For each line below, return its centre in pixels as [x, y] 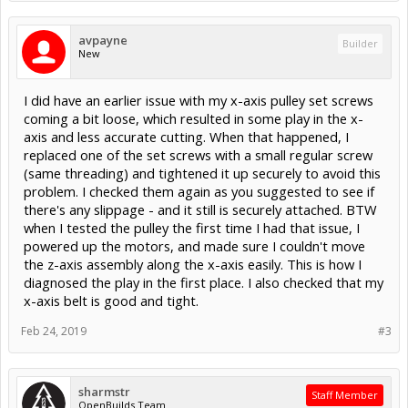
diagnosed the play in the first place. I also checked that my [204, 282]
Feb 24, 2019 [54, 331]
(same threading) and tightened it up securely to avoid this [202, 173]
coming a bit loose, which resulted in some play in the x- [194, 118]
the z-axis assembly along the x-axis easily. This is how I [193, 264]
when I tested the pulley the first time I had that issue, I [192, 227]
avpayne [103, 40]
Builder [360, 43]
